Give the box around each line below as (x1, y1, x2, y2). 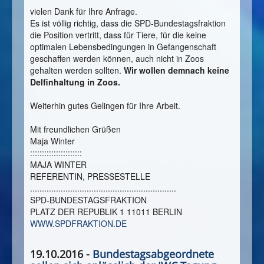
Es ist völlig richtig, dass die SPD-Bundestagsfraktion (30, 17, 226, 29)
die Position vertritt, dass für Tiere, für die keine (30, 29, 206, 41)
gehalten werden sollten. (30, 64, 124, 77)
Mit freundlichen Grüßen (30, 123, 121, 136)
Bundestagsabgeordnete (93, 247, 214, 262)
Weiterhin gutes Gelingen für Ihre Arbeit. (30, 100, 180, 112)
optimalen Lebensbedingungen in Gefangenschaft (30, 41, 216, 53)
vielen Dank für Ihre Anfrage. (30, 5, 137, 18)
